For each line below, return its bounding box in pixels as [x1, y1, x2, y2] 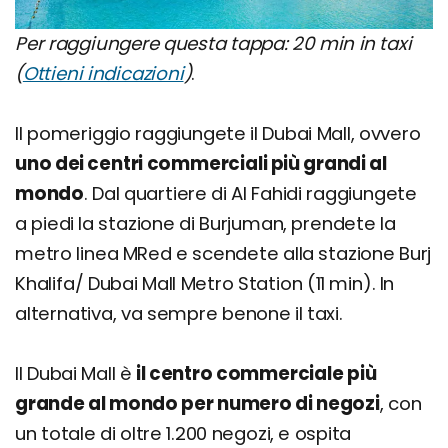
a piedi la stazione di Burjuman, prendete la [15, 211, 396, 237]
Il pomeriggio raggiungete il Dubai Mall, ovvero [15, 121, 421, 147]
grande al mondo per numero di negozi [15, 391, 380, 417]
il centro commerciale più [135, 361, 377, 387]
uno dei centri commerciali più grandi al [15, 151, 387, 177]
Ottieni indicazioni [22, 61, 184, 87]
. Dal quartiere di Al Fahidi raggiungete [84, 181, 417, 207]
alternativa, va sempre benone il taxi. [15, 301, 343, 327]
